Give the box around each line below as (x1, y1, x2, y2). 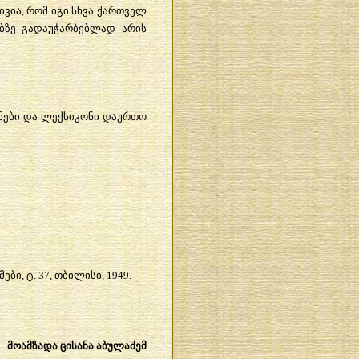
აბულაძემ (95, 339, 147, 352)
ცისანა (59, 339, 94, 352)
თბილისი (54, 268, 102, 281)
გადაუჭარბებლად (22, 22, 116, 34)
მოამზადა (6, 339, 58, 352)
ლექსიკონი (40, 110, 99, 123)
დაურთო (102, 110, 147, 123)
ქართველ (96, 4, 147, 17)
